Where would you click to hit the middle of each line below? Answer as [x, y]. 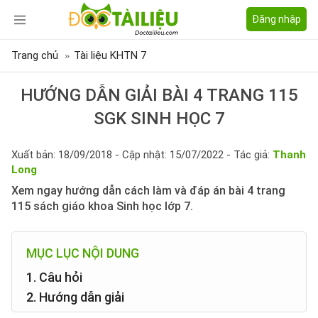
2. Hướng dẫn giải [75, 297]
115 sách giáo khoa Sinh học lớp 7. [102, 206]
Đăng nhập [276, 19]
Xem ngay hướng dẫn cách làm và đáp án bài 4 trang [148, 191]
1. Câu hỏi [54, 277]
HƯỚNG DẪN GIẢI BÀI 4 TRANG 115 [159, 95]
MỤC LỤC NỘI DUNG [83, 253]
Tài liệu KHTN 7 [110, 55]
